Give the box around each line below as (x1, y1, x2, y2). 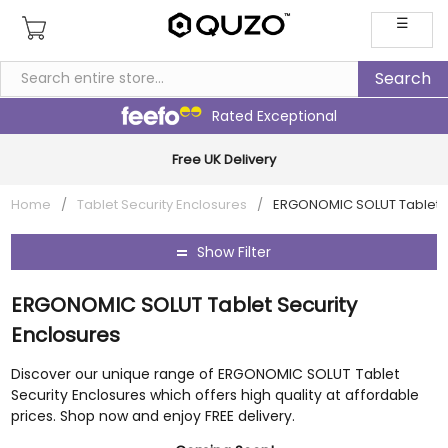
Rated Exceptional (211, 105, 337, 126)
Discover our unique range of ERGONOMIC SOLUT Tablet (11, 364, 401, 384)
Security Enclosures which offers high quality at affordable (11, 385, 420, 405)
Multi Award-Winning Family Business (105, 149, 343, 169)
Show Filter (197, 241, 271, 262)
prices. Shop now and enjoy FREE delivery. (11, 406, 296, 426)
